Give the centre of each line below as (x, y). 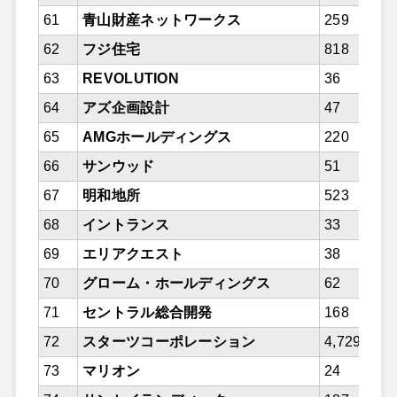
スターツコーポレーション (169, 342)
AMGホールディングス (157, 137)
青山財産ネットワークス (162, 20)
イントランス (125, 225)
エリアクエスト (133, 254)
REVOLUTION (131, 79)
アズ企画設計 (125, 108)
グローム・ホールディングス (176, 284)
